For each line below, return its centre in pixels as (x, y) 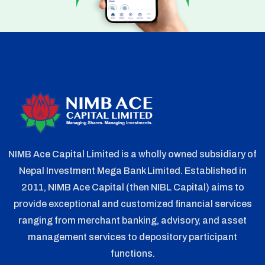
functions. (132, 253)
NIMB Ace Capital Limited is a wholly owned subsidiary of (132, 154)
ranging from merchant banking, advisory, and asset (132, 220)
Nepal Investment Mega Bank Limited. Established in (132, 170)
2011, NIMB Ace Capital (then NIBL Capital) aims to (132, 187)
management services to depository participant (132, 237)
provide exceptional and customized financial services (132, 203)
